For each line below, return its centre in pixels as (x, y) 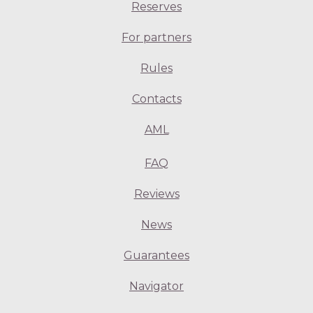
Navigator (156, 286)
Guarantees (156, 256)
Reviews (156, 194)
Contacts (156, 99)
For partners (156, 38)
